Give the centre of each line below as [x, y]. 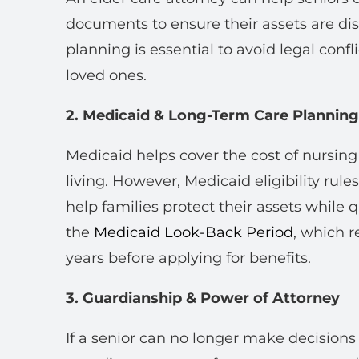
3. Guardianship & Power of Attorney [203, 298]
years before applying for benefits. [188, 258]
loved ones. [106, 75]
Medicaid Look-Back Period [194, 232]
